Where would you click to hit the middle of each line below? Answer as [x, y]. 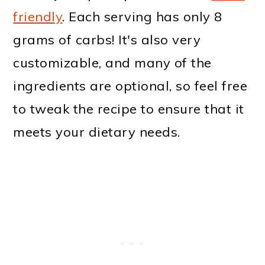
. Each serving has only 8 [142, 17]
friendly [38, 17]
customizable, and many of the [112, 63]
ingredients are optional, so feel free [130, 86]
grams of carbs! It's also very [107, 40]
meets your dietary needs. [97, 132]
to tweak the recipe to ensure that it [129, 109]
